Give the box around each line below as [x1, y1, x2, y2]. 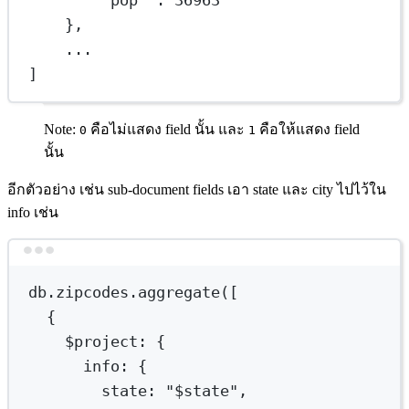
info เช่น [7, 204, 58, 220]
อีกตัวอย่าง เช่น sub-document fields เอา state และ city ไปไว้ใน [7, 181, 386, 197]
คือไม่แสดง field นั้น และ [87, 121, 248, 137]
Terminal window [203, 250, 312, 268]
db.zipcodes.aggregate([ [28, 282, 239, 301]
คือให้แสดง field [256, 121, 360, 137]
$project [65, 331, 139, 351]
